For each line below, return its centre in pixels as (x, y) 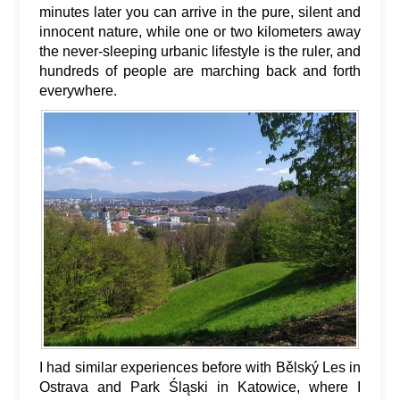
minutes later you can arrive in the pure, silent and (200, 12)
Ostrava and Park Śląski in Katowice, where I (200, 387)
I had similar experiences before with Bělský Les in (200, 368)
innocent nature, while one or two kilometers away (200, 31)
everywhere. (78, 90)
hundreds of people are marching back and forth (200, 71)
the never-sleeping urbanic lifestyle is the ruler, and (200, 51)
